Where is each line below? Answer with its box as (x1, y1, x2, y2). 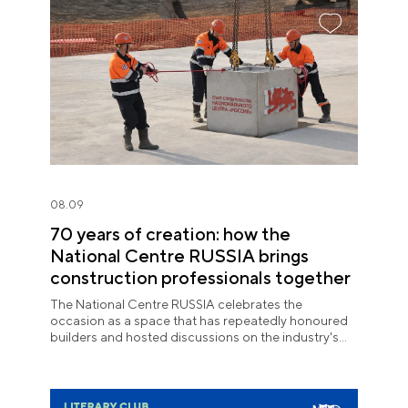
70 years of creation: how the (50, 223, 291, 245)
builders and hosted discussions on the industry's (50, 330, 339, 345)
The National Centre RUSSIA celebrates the (50, 297, 302, 312)
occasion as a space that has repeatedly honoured (50, 313, 348, 329)
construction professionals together (50, 267, 351, 289)
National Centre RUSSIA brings (50, 245, 309, 267)
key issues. (50, 346, 112, 362)
